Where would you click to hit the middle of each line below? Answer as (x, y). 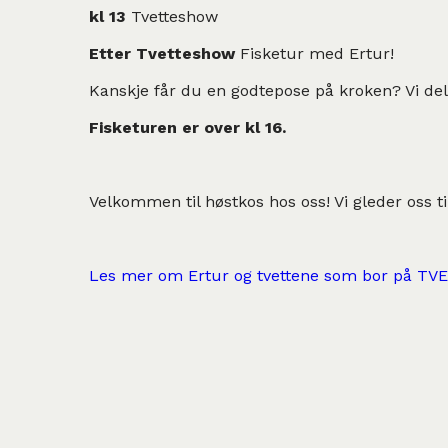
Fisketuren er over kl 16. (187, 127)
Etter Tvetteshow (164, 53)
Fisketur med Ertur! (317, 53)
